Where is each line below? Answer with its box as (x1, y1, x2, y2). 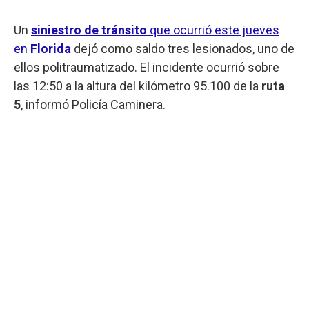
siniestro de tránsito (31, 22, 147, 37)
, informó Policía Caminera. (21, 97, 166, 112)
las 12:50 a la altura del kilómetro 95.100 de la (14, 78, 261, 93)
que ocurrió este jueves (147, 22, 279, 37)
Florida (30, 41, 71, 56)
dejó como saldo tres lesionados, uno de (71, 41, 295, 56)
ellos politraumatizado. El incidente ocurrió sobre (14, 59, 279, 74)
